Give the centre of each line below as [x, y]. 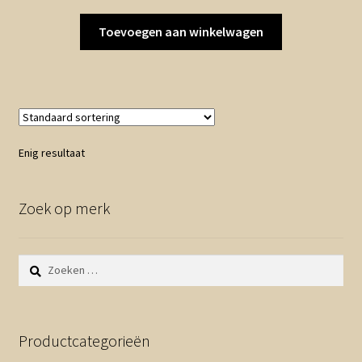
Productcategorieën [84, 340]
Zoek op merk [64, 208]
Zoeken [36, 262]
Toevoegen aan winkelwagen [181, 32]
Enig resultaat [51, 153]
